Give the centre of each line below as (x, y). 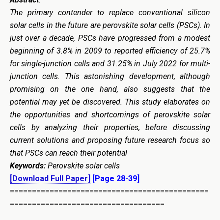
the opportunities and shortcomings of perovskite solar (110, 114)
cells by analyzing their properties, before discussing (110, 127)
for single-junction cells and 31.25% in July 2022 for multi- (110, 63)
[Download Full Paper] (50, 178)
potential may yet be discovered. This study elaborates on (110, 102)
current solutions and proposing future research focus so (110, 140)
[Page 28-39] (115, 178)
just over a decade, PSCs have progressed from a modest (110, 38)
